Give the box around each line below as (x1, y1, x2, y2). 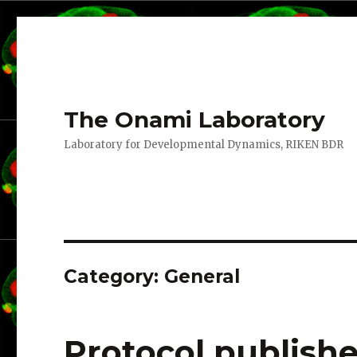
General (164, 265, 241, 288)
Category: (64, 265, 165, 288)
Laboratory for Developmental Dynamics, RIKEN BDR (64, 138, 344, 151)
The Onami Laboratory (64, 106, 326, 133)
